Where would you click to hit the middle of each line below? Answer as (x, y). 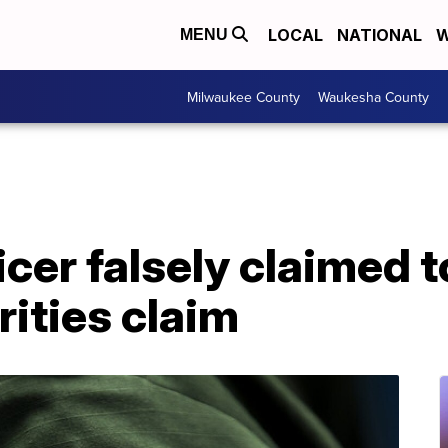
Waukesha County (373, 96)
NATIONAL (379, 35)
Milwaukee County (243, 96)
